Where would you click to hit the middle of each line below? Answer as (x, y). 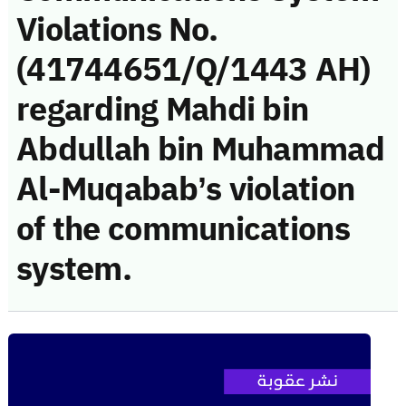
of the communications (183, 229)
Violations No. (117, 29)
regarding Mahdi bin (163, 109)
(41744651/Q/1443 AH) (193, 69)
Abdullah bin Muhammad (200, 149)
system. (74, 269)
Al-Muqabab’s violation (186, 189)
